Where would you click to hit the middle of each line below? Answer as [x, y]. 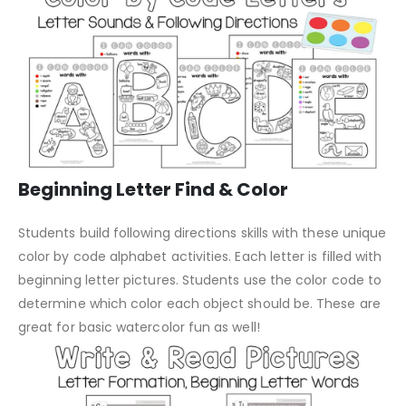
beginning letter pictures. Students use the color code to [200, 280]
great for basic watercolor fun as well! [139, 327]
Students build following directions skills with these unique [203, 232]
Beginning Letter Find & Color [153, 189]
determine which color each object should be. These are [199, 303]
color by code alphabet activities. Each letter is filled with [200, 256]
